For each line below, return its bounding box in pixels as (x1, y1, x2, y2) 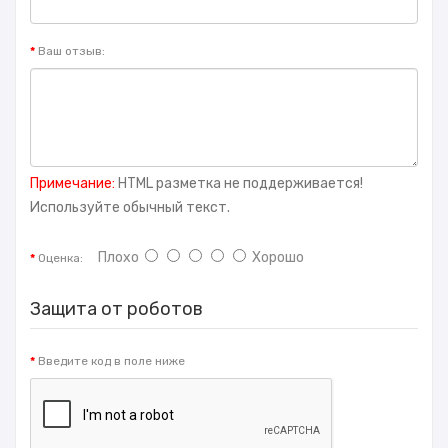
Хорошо (246, 248, 304, 266)
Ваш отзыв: (38, 43, 105, 58)
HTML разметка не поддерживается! (115, 174, 363, 192)
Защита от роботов (30, 297, 203, 320)
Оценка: (38, 250, 83, 265)
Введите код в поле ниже (38, 353, 185, 368)
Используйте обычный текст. (30, 198, 230, 216)
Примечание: (30, 174, 115, 192)
